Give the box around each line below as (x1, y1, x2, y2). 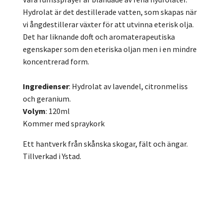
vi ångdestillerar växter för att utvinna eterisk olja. (23, 19, 194, 29)
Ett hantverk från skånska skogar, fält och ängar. (23, 139, 188, 149)
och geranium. (23, 94, 71, 104)
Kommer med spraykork (23, 118, 105, 128)
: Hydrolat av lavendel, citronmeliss (69, 81, 188, 91)
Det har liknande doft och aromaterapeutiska (23, 32, 175, 42)
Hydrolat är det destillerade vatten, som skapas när (23, 7, 197, 17)
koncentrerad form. (23, 56, 89, 66)
